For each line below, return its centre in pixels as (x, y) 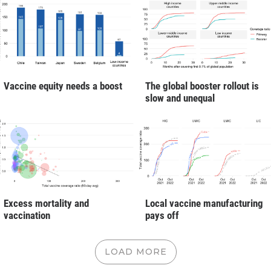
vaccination (27, 216)
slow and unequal (180, 98)
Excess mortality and (46, 204)
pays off (162, 216)
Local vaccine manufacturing (204, 204)
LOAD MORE (135, 252)
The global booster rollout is (202, 86)
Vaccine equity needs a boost (63, 86)
